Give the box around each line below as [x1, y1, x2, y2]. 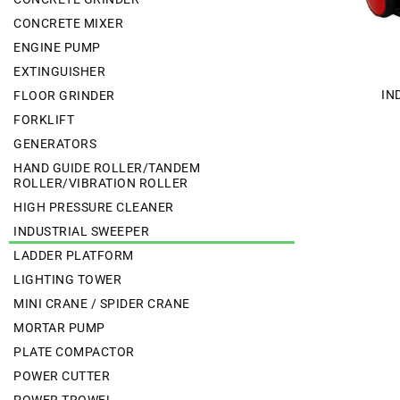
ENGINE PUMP [13, 40, 101, 55]
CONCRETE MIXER [13, 16, 123, 31]
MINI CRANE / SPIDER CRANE [13, 296, 190, 312]
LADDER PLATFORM [13, 248, 134, 263]
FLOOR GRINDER [13, 88, 115, 104]
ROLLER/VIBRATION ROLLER [13, 176, 188, 191]
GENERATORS [13, 137, 96, 152]
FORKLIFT [13, 112, 74, 128]
